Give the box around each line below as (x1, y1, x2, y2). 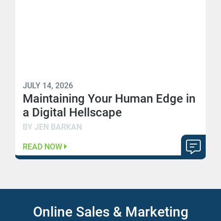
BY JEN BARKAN (23, 122, 82, 132)
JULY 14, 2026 (23, 81, 73, 90)
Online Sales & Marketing (33, 204, 188, 220)
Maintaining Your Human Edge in (23, 92, 195, 106)
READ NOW (23, 142, 64, 151)
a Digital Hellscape (23, 106, 122, 119)
